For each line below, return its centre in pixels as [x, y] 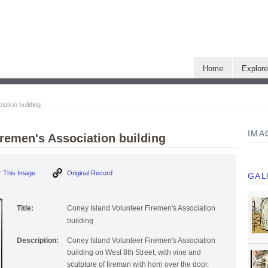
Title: [25, 208]
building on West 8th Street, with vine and [134, 253]
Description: [38, 241]
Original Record [89, 173]
